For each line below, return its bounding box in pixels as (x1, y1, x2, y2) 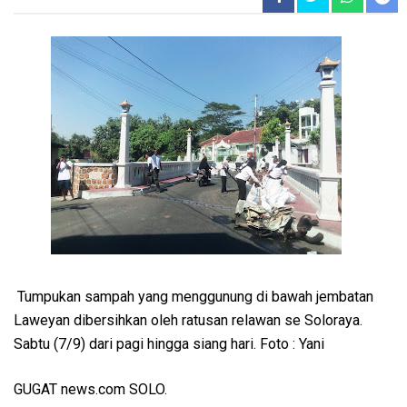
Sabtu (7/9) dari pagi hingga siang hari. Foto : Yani (14, 334, 324, 352)
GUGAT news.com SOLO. (14, 380, 167, 398)
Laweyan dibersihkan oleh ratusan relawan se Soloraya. (14, 311, 362, 329)
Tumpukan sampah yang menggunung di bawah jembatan (14, 287, 373, 305)
